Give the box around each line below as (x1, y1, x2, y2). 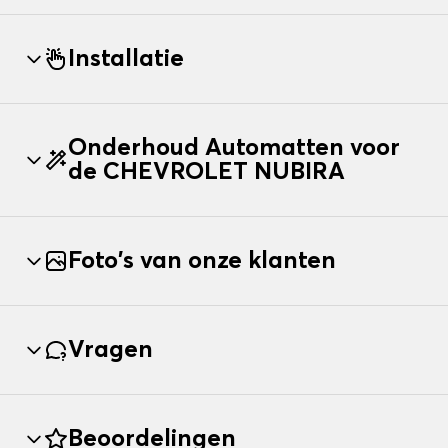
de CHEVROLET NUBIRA (68, 160, 345, 185)
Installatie (68, 47, 184, 72)
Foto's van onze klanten (68, 249, 336, 274)
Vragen (68, 338, 153, 363)
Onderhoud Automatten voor (68, 136, 400, 161)
